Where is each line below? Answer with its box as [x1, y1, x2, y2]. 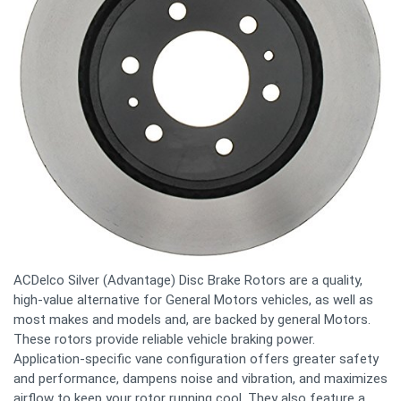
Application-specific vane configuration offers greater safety [13, 350, 379, 367]
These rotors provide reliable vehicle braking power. [13, 330, 315, 347]
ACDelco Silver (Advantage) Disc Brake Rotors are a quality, [13, 271, 363, 288]
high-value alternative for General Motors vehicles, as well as [13, 291, 373, 308]
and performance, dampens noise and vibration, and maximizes [13, 370, 388, 387]
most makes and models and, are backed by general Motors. [13, 311, 371, 328]
